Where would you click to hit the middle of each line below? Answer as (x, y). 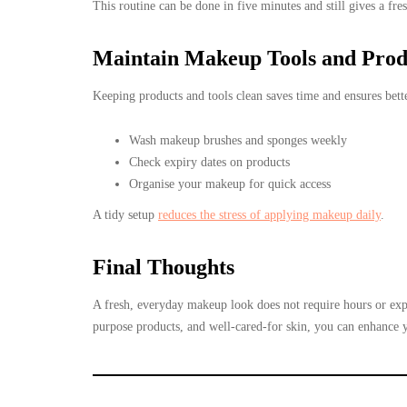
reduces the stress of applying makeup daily (269, 214)
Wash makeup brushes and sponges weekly (238, 140)
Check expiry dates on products (209, 162)
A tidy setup (125, 214)
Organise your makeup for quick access (230, 184)
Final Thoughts (164, 267)
